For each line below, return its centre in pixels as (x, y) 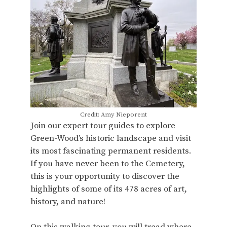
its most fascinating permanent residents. (111, 151)
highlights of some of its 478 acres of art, (109, 189)
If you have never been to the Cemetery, (108, 163)
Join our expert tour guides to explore (103, 125)
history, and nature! (68, 201)
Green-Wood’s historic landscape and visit (111, 138)
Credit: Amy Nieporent (113, 114)
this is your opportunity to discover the (105, 176)
